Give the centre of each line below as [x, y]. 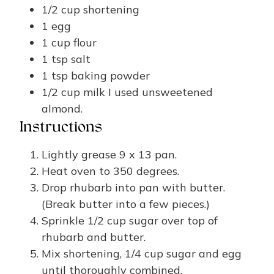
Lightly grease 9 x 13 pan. [109, 154]
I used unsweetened [161, 92]
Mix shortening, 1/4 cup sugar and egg [142, 253]
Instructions [61, 128]
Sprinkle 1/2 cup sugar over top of [130, 220]
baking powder [110, 75]
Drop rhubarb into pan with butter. [133, 187]
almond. [62, 108]
